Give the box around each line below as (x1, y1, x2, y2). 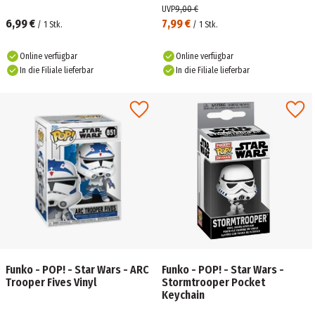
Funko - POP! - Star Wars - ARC (6, 263, 149, 276)
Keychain (162, 288, 205, 302)
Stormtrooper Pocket (162, 276, 265, 289)
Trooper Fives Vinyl (6, 276, 97, 289)
